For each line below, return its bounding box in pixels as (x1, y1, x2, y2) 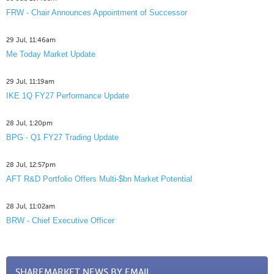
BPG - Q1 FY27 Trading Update (6, 133, 119, 143)
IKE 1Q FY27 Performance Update (6, 91, 129, 101)
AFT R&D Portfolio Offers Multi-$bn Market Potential (6, 174, 192, 184)
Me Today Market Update (6, 50, 95, 59)
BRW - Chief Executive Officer (6, 216, 114, 226)
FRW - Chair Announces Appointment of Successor (6, 8, 187, 18)
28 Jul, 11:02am (6, 202, 55, 211)
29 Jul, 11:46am (6, 36, 56, 45)
